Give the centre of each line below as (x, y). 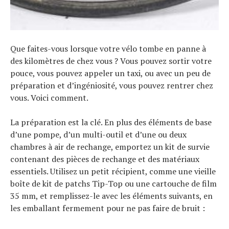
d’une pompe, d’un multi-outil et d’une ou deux (98, 134)
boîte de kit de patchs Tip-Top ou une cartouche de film (113, 183)
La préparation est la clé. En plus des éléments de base (111, 122)
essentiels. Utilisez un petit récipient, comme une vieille (113, 171)
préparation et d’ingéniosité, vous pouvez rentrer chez (112, 85)
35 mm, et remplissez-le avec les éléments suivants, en (111, 196)
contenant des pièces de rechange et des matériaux (105, 159)
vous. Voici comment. (49, 97)
